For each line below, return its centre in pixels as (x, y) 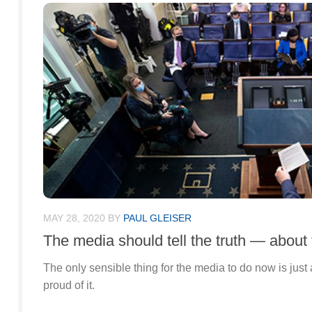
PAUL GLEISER (157, 218)
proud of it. (69, 286)
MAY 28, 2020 (74, 218)
